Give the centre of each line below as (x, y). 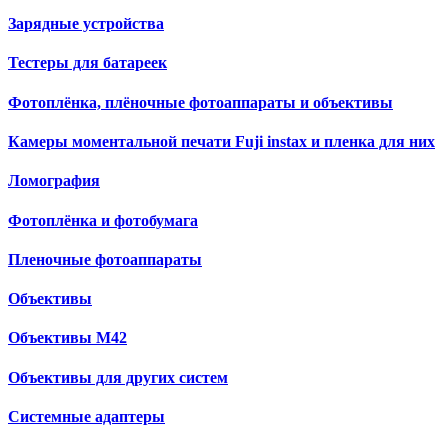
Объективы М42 (67, 338)
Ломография (54, 181)
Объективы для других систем (118, 377)
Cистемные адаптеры (86, 416)
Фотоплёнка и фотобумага (103, 220)
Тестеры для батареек (87, 63)
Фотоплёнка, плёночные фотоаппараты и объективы (200, 102)
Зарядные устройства (86, 24)
